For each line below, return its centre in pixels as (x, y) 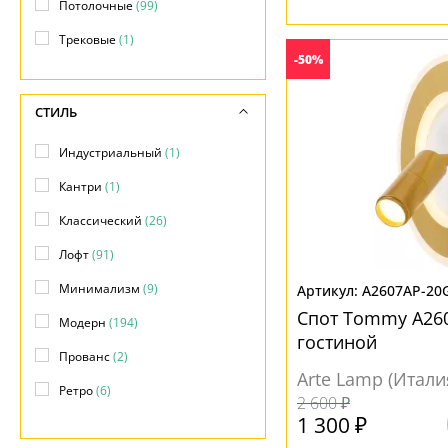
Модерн (84, 322)
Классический (102, 220)
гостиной (337, 342)
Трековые (89, 39)
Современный (103, 424)
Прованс (86, 356)
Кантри (82, 186)
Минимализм (101, 288)
